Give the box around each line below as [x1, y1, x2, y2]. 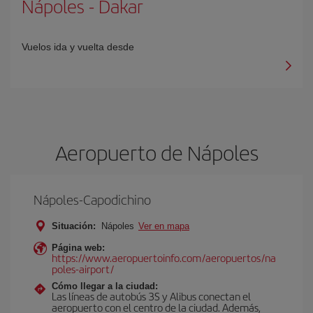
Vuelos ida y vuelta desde [22, 41, 134, 52]
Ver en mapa [138, 221, 189, 231]
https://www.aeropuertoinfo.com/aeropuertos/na [52, 250, 276, 265]
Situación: [52, 221, 96, 231]
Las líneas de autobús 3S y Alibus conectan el [52, 289, 251, 303]
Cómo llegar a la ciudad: [52, 281, 158, 291]
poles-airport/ [52, 261, 114, 276]
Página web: [52, 242, 105, 253]
